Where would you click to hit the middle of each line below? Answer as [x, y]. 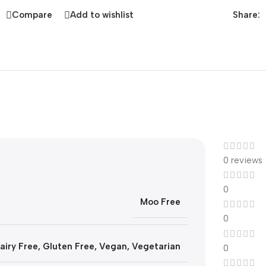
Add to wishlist [102, 15]
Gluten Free [69, 246]
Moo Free [160, 202]
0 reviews [243, 160]
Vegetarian [156, 246]
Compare [32, 15]
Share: [246, 15]
